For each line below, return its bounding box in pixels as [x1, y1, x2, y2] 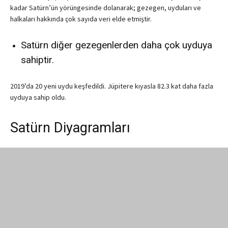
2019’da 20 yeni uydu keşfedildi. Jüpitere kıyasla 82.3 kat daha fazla [10, 81, 213, 91]
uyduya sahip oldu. [10, 93, 66, 102]
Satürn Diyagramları [10, 120, 130, 136]
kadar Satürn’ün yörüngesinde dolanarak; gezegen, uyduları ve [10, 3, 201, 13]
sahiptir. [21, 54, 54, 66]
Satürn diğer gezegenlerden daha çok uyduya [21, 39, 212, 51]
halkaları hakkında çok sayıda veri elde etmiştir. [10, 14, 152, 24]
